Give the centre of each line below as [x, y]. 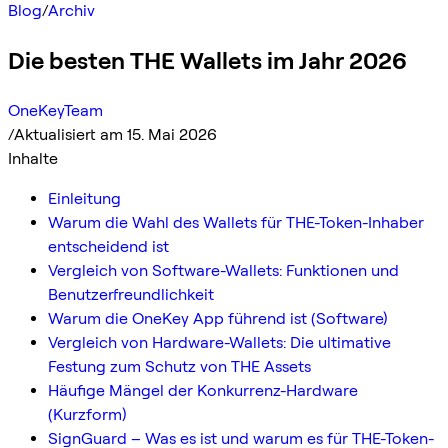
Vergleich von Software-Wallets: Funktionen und [223, 270]
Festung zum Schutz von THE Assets [179, 366]
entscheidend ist [108, 246]
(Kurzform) [87, 414]
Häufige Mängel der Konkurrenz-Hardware [203, 390]
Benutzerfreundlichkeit [131, 294]
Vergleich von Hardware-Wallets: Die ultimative [219, 342]
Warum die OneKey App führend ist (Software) [218, 318]
